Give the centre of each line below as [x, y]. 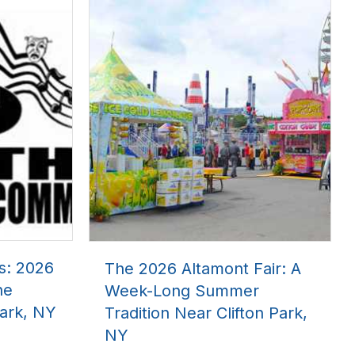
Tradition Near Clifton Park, [206, 313]
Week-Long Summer [182, 291]
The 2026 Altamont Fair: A [203, 269]
